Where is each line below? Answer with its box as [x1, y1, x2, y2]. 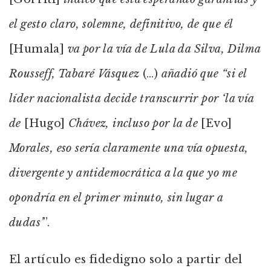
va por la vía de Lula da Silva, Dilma [67, 42, 261, 56]
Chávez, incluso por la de [68, 117, 198, 130]
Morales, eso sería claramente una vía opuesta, [9, 142, 249, 155]
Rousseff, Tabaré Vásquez [9, 67, 140, 80]
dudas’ [9, 216, 44, 229]
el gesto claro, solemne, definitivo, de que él [9, 18, 233, 31]
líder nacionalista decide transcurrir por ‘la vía [9, 92, 254, 105]
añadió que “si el [161, 67, 247, 80]
